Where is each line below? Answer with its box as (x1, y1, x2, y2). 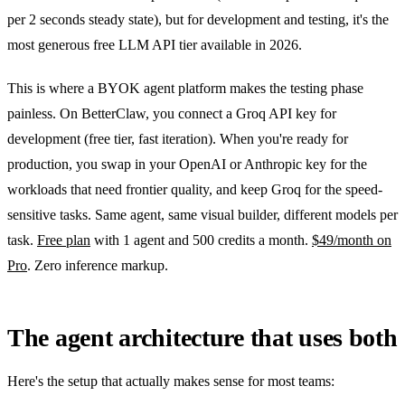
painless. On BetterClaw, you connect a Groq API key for (7, 105, 336, 121)
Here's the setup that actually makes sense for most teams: (7, 372, 334, 389)
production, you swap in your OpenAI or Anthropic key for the (7, 155, 367, 172)
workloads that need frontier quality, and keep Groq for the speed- (7, 181, 382, 197)
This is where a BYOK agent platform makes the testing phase (7, 80, 363, 96)
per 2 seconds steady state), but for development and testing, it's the (7, 11, 389, 27)
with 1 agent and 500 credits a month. (90, 231, 312, 248)
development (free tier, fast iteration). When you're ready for (7, 130, 348, 146)
